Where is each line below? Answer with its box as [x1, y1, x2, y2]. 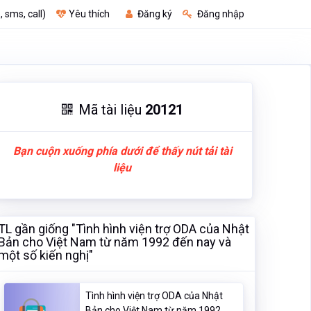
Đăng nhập [195, 8, 244, 19]
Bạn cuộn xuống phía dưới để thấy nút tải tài [12, 144, 232, 158]
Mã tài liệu [78, 101, 145, 118]
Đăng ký [135, 8, 172, 19]
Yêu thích [69, 8, 110, 19]
